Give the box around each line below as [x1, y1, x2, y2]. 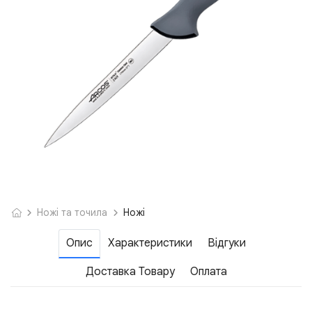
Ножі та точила [37, 206, 108, 219]
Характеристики [108, 236, 192, 251]
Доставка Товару [85, 265, 175, 279]
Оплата [189, 265, 227, 279]
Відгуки [208, 236, 246, 251]
